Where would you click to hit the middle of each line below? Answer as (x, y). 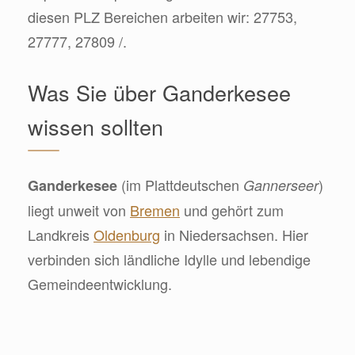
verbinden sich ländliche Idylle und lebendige (169, 259)
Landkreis (61, 234)
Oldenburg (127, 234)
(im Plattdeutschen (180, 184)
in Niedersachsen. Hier (234, 234)
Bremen (155, 210)
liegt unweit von (79, 210)
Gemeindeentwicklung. (100, 283)
